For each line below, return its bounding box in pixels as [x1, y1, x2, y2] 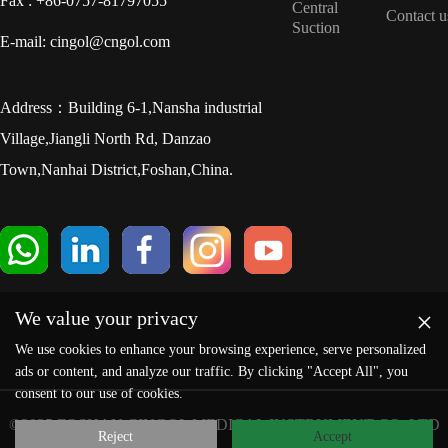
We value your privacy [15, 307, 198, 329]
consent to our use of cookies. [15, 386, 183, 401]
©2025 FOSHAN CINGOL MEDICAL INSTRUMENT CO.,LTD [8, 416, 440, 434]
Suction [292, 19, 340, 37]
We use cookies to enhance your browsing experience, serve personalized [15, 342, 426, 357]
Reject [98, 429, 134, 444]
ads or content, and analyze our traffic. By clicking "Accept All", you [15, 364, 408, 379]
